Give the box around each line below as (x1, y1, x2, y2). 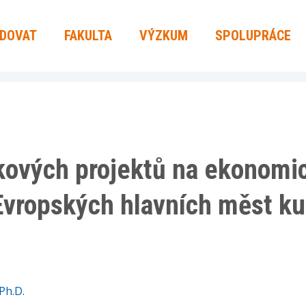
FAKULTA (64, 27, 112, 44)
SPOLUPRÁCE (215, 27, 291, 44)
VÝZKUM (139, 27, 188, 44)
